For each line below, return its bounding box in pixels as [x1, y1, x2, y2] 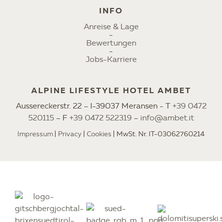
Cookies [87, 130, 111, 139]
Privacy [58, 130, 82, 139]
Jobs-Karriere [85, 55, 137, 64]
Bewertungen [86, 38, 136, 48]
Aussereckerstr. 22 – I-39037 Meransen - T [15, 101, 172, 111]
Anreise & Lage [83, 22, 139, 32]
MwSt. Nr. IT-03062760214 [116, 130, 205, 139]
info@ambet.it [140, 113, 194, 123]
